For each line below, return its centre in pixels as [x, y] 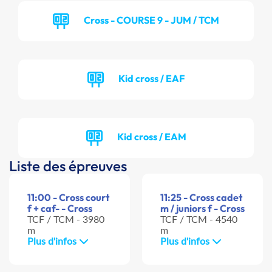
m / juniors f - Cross [202, 209]
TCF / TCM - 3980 [66, 219]
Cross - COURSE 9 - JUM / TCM [151, 20]
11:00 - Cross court [68, 198]
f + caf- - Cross [60, 209]
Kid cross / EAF [151, 78]
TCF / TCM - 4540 [199, 219]
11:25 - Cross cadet [201, 198]
